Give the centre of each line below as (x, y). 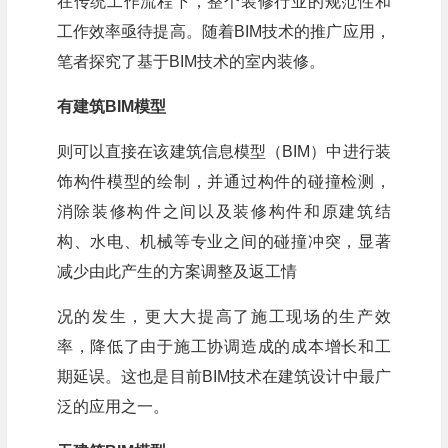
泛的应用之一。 (112, 406)
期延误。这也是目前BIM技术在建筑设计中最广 (223, 376)
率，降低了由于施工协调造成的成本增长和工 (223, 346)
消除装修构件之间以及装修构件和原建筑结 (223, 211)
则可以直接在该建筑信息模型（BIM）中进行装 (223, 151)
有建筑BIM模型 (111, 106)
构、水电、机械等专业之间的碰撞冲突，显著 (223, 241)
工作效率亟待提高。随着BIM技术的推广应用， (223, 31)
